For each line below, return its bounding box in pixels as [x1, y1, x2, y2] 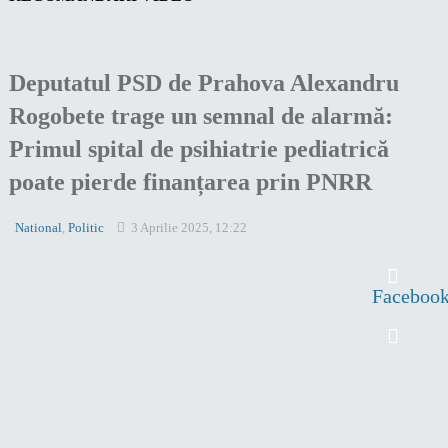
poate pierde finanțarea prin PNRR [8, 169, 372, 196]
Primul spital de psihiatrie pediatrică [8, 136, 389, 163]
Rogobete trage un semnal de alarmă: [8, 103, 393, 130]
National [14, 219, 62, 235]
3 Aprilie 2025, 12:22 [130, 219, 247, 235]
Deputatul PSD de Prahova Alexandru [8, 70, 399, 97]
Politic [67, 219, 104, 235]
